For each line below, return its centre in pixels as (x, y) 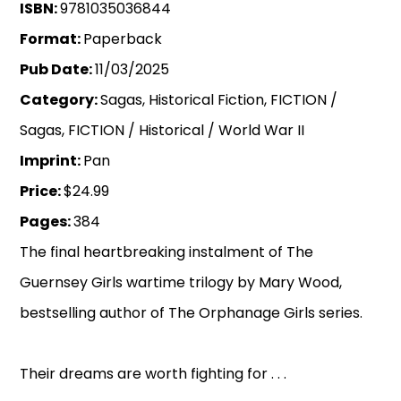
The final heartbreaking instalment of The (167, 252)
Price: (42, 191)
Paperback (123, 38)
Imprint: (52, 160)
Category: (60, 99)
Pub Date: (58, 69)
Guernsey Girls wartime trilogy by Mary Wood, (181, 282)
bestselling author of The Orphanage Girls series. (192, 312)
